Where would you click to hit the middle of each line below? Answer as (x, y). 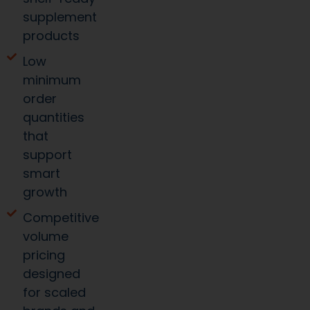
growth (45, 192)
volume (45, 237)
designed (51, 274)
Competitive (61, 218)
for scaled (54, 293)
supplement (60, 17)
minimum (52, 80)
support (47, 155)
